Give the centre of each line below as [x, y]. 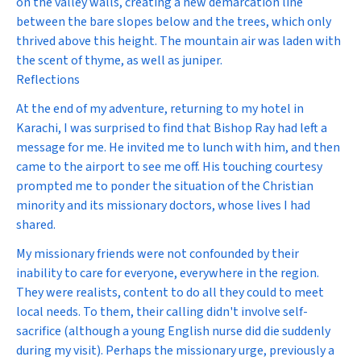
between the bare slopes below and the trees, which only [174, 22]
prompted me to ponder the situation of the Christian [165, 186]
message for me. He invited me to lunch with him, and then [178, 147]
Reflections [48, 80]
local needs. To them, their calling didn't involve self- [162, 312]
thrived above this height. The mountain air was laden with [178, 41]
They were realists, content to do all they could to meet [170, 293]
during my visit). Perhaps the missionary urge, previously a [175, 351]
